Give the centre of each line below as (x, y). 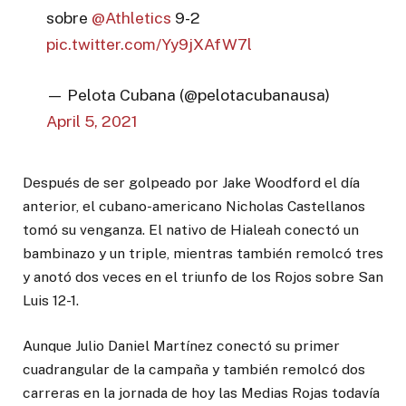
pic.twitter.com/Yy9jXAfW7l (150, 43)
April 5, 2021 (92, 121)
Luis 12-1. (51, 301)
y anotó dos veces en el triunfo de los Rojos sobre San (203, 277)
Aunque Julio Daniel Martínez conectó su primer (181, 346)
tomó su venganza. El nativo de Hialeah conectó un (191, 230)
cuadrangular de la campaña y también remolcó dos (194, 370)
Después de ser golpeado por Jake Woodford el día (191, 183)
